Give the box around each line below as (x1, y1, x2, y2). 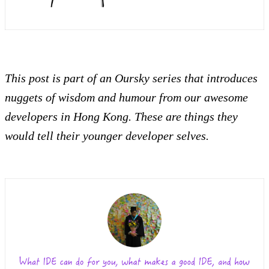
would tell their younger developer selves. (5, 128, 209, 142)
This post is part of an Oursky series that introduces (5, 71, 258, 85)
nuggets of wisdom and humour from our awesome (5, 90, 248, 104)
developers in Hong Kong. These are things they (5, 109, 238, 123)
